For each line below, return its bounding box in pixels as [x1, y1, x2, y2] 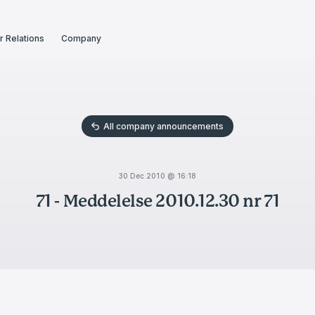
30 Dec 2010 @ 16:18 [118, 172, 197, 180]
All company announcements [103, 121, 224, 131]
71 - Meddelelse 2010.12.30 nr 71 [35, 191, 280, 211]
